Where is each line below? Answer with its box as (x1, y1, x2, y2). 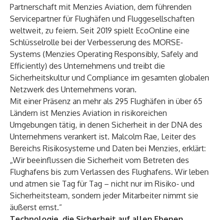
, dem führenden (134, 2, 192, 12)
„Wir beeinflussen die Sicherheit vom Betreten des (10, 155, 189, 165)
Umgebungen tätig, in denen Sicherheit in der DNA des (10, 120, 202, 130)
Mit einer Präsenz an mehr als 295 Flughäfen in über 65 (10, 96, 202, 106)
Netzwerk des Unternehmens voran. (10, 84, 137, 94)
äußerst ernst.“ (10, 202, 62, 212)
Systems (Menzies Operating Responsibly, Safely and (10, 49, 198, 59)
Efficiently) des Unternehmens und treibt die (10, 61, 165, 71)
